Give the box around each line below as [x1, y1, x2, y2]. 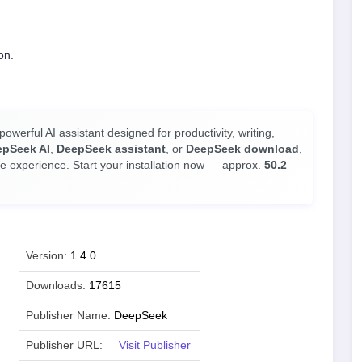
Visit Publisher [119, 339, 191, 351]
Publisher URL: [26, 339, 103, 351]
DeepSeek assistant [57, 143, 166, 155]
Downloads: [26, 280, 86, 292]
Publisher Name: [26, 309, 111, 322]
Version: [26, 250, 67, 262]
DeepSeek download [186, 143, 299, 155]
